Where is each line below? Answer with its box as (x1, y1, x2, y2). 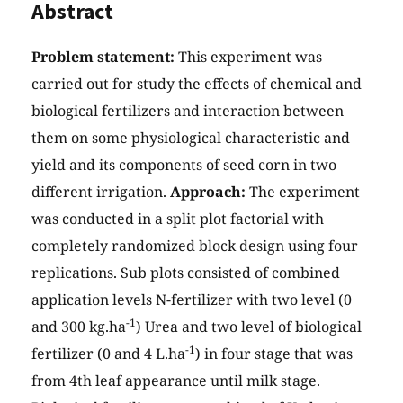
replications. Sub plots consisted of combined (31, 263, 340, 283)
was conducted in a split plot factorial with (31, 209, 324, 229)
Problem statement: (31, 47, 175, 67)
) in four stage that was (195, 344, 353, 364)
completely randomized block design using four (31, 236, 358, 256)
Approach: (170, 182, 246, 202)
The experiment (246, 182, 360, 202)
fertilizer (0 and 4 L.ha (31, 344, 185, 364)
